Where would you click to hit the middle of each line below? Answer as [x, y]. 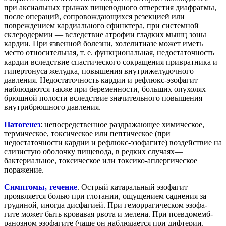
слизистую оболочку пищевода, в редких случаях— [93, 151]
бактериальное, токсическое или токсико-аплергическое [101, 160]
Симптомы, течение [41, 187]
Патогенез [22, 124]
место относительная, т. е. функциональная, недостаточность [109, 52]
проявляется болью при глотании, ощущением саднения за [105, 196]
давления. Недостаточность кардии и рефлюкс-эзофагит [101, 80]
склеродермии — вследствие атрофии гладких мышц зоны [105, 34]
